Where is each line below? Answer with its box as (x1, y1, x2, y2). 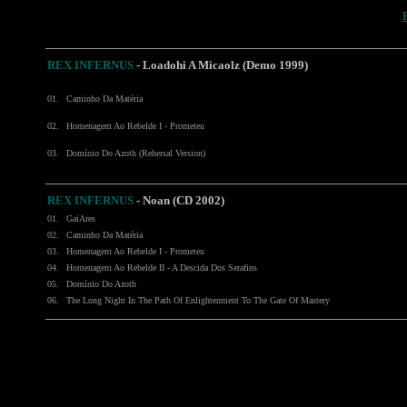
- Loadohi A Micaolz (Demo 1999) (134, 58, 308, 72)
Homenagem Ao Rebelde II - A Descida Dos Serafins (66, 263, 257, 273)
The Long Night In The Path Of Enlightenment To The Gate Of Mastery (66, 295, 330, 305)
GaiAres (66, 213, 95, 223)
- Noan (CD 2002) (134, 194, 224, 207)
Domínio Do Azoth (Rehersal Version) (66, 148, 205, 158)
